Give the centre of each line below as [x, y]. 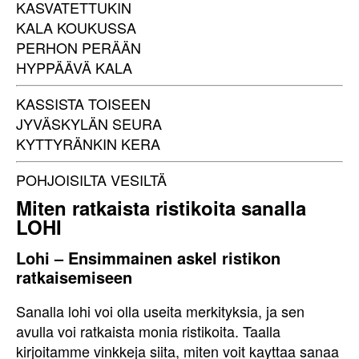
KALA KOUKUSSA [76, 27]
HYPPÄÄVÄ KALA [74, 67]
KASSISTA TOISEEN [83, 103]
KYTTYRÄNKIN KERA [88, 143]
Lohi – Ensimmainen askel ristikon [148, 258]
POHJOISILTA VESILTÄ [91, 179]
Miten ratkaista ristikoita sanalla [161, 208]
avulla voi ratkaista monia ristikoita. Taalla [148, 331]
